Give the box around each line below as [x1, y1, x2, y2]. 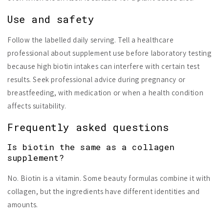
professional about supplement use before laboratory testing [7, 48, 212, 58]
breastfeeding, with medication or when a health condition [7, 88, 204, 98]
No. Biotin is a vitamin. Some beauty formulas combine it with [7, 174, 211, 183]
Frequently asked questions [7, 121, 169, 134]
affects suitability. [7, 101, 66, 111]
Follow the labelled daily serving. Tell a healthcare [7, 35, 174, 45]
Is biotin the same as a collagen [7, 141, 175, 153]
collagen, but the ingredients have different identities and [7, 187, 200, 197]
